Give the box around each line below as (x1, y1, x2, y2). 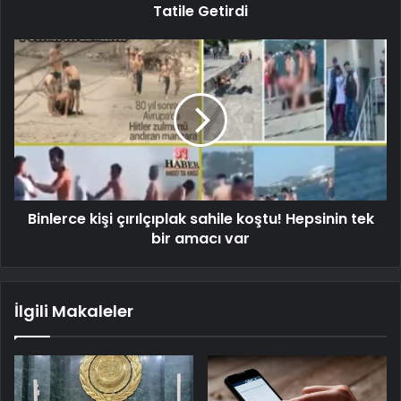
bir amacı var (151, 227, 250, 249)
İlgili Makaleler (14, 299, 133, 322)
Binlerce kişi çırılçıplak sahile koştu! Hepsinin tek (27, 208, 374, 229)
